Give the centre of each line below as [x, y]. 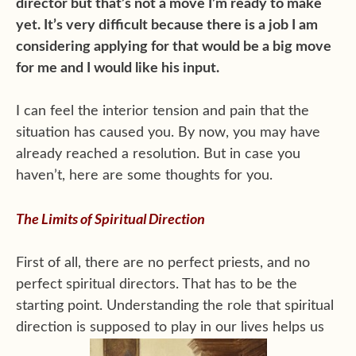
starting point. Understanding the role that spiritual [175, 306]
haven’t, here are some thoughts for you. [144, 176]
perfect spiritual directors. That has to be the [157, 284]
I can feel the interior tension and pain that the [163, 111]
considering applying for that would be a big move [174, 47]
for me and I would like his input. [119, 68]
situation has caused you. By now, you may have [168, 133]
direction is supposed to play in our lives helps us [170, 327]
